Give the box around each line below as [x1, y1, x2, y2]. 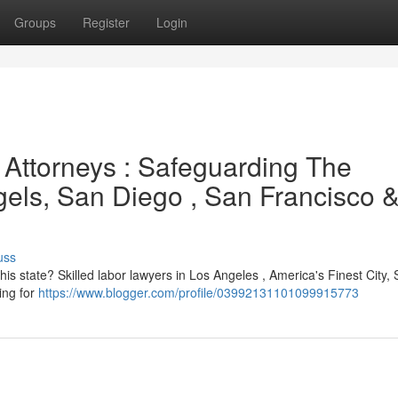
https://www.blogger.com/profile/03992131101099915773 [38, 283, 359, 301]
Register [83, 13, 130, 31]
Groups [14, 13, 56, 31]
